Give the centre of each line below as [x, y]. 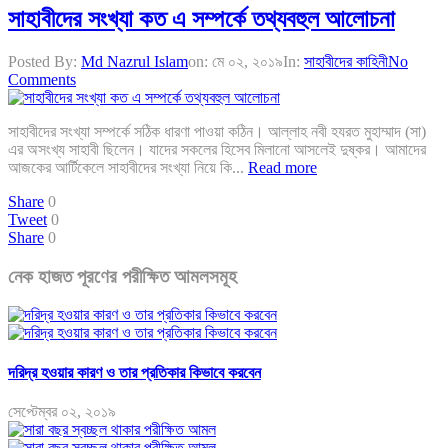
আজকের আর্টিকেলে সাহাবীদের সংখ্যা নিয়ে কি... [128, 167]
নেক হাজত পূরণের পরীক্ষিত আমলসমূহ [122, 276]
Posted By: [44, 61]
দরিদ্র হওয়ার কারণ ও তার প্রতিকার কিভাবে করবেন [134, 372]
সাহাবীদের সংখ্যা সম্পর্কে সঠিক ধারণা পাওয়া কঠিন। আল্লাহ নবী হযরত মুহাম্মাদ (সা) [217, 131]
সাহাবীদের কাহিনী [346, 61]
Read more [282, 167]
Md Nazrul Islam [134, 61]
